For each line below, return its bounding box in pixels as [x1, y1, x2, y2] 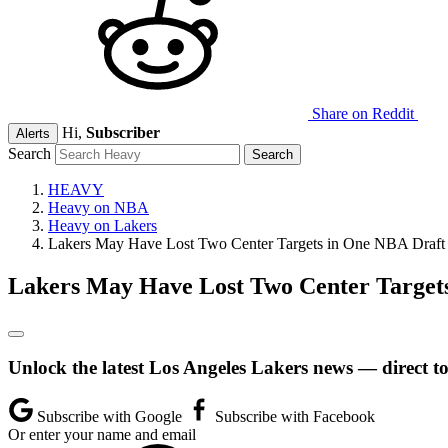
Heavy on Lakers [48, 217, 157, 234]
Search [8, 145, 51, 162]
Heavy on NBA [48, 199, 149, 216]
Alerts [16, 126, 50, 141]
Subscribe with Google [33, 408, 186, 426]
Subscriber [86, 124, 160, 141]
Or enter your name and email [8, 426, 196, 444]
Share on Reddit [312, 105, 414, 122]
